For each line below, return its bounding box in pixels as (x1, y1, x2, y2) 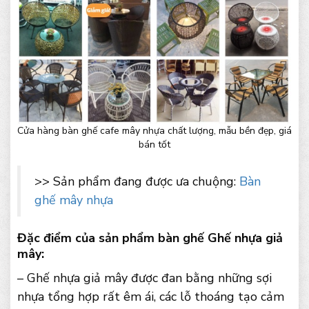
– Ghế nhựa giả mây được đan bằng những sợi (17, 270, 272, 287)
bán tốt (139, 138, 170, 152)
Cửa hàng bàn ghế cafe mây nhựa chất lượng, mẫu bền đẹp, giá (17, 124, 292, 138)
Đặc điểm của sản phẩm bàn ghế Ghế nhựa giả (17, 230, 283, 247)
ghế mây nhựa (34, 192, 113, 209)
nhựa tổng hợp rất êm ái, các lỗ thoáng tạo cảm (17, 288, 284, 306)
